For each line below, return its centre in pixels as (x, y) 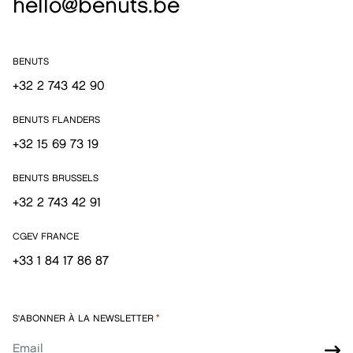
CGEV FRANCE (46, 236)
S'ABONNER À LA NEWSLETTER (83, 318)
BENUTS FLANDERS (56, 119)
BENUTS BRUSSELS (56, 177)
